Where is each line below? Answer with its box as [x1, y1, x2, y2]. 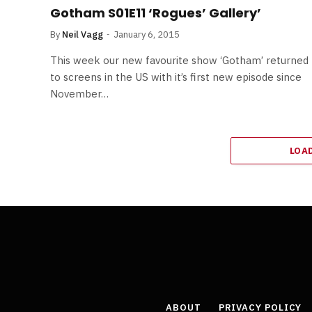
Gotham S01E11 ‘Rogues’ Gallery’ [50, 3, 261, 22]
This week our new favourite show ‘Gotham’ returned [50, 53, 309, 67]
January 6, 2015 [114, 28, 180, 40]
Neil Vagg [62, 28, 103, 40]
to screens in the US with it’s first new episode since [50, 70, 302, 84]
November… [50, 86, 109, 100]
